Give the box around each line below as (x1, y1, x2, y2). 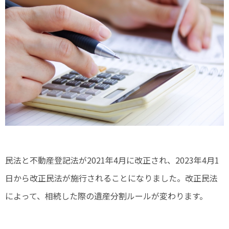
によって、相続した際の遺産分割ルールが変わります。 (5, 190, 208, 202)
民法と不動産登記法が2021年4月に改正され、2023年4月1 (5, 154, 219, 167)
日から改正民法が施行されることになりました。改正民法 (5, 172, 218, 185)
